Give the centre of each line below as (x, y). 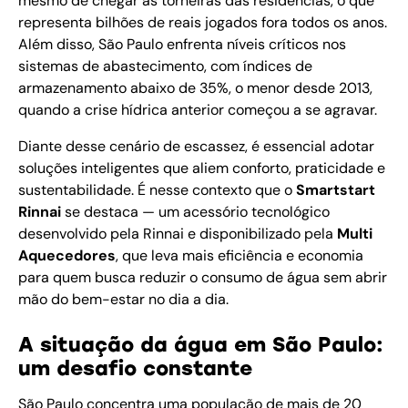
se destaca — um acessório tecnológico (195, 212)
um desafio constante (135, 369)
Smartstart (337, 190)
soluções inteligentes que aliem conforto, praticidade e (202, 168)
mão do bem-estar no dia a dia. (123, 300)
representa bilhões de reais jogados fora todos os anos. (203, 23)
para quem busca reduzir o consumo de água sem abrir (203, 278)
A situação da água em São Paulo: (201, 345)
